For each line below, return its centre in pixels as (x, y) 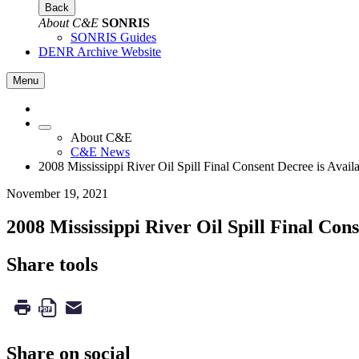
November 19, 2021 (57, 193)
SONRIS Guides (113, 37)
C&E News (100, 151)
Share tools (52, 265)
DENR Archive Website (100, 51)
